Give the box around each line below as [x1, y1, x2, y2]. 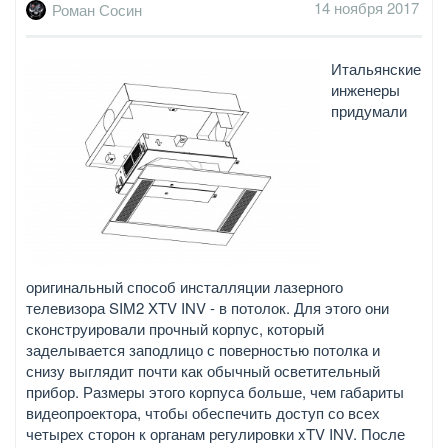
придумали [331, 99, 407, 121]
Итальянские [331, 57, 421, 79]
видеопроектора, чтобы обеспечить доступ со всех [26, 401, 380, 423]
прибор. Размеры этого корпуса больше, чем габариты [26, 380, 404, 402]
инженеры [331, 78, 400, 100]
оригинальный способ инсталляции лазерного [26, 275, 343, 297]
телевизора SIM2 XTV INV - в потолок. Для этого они [26, 296, 389, 318]
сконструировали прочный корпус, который [26, 317, 324, 339]
